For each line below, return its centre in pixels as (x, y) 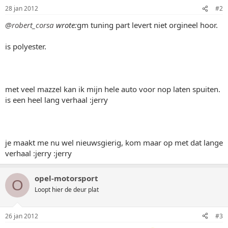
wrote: (65, 25)
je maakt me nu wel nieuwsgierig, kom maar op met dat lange (114, 142)
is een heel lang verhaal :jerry (56, 100)
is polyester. (26, 46)
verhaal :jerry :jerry (38, 153)
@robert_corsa (30, 25)
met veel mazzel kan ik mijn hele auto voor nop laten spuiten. (113, 89)
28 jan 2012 (22, 8)
